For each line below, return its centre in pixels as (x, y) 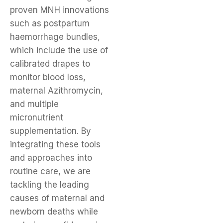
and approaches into (51, 158)
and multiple (34, 104)
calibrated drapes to (50, 64)
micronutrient (37, 118)
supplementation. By (51, 131)
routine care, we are (50, 171)
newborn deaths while (54, 212)
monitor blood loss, (48, 77)
